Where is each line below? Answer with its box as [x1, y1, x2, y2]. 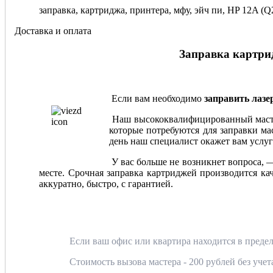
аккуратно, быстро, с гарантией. [39, 178, 173, 189]
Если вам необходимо [109, 93, 204, 104]
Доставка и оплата [15, 25, 91, 36]
